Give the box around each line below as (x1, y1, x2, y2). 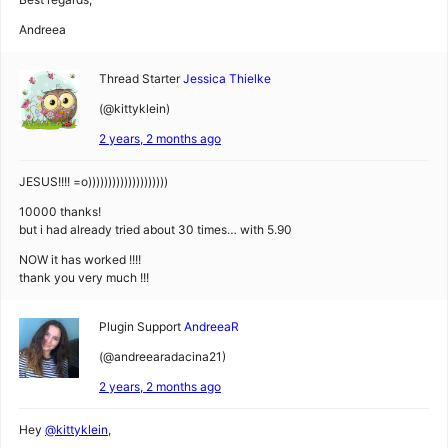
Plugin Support (99, 319, 181, 334)
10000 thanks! (19, 204, 101, 219)
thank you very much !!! (19, 270, 149, 285)
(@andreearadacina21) (99, 349, 226, 364)
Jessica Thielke (183, 71, 271, 86)
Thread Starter (99, 71, 180, 86)
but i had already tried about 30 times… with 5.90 (19, 222, 292, 237)
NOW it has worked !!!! (19, 252, 141, 267)
